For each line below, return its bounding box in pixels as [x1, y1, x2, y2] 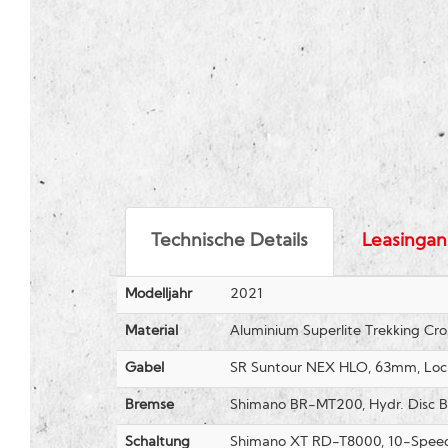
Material [125, 324, 178, 340]
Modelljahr [125, 287, 192, 303]
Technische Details [150, 232, 308, 252]
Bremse [125, 398, 174, 414]
